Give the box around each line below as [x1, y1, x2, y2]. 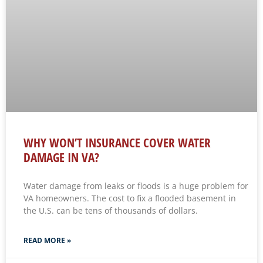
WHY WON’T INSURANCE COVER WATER [23, 134, 211, 151]
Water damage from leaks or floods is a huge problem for [23, 180, 248, 192]
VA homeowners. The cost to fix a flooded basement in [23, 193, 236, 204]
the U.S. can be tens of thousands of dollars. [23, 205, 198, 217]
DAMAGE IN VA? [23, 149, 99, 166]
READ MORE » [23, 235, 71, 246]
